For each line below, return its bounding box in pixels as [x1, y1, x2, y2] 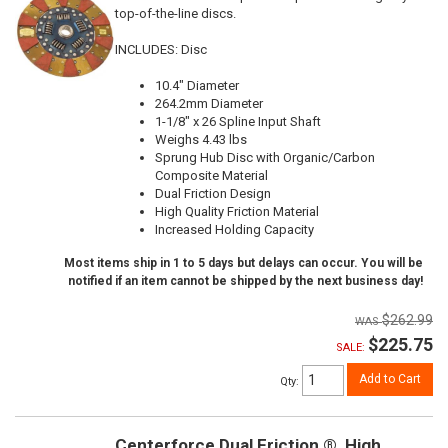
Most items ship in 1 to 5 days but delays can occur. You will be [64, 255, 423, 270]
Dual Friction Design [155, 185, 271, 201]
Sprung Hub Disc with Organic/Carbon [155, 149, 375, 165]
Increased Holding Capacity [155, 221, 314, 237]
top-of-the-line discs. [115, 5, 236, 21]
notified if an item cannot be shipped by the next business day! [68, 273, 423, 288]
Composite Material [155, 167, 268, 183]
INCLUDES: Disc [115, 41, 207, 57]
